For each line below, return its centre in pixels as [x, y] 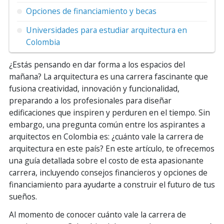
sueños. [23, 196]
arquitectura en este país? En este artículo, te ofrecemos [112, 148]
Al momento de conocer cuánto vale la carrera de [97, 214]
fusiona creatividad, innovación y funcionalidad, [94, 88]
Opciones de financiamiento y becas [91, 11]
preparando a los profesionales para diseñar [90, 100]
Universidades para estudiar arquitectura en [106, 30]
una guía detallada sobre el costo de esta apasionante [106, 160]
